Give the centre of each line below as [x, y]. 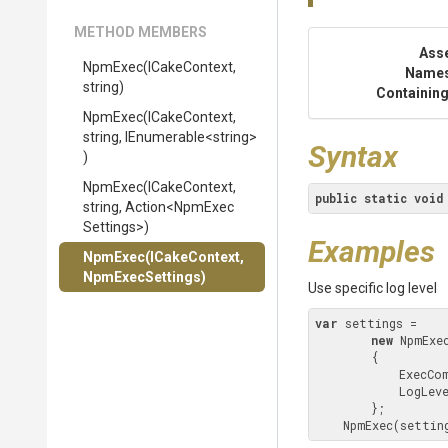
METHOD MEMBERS [140, 32]
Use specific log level [372, 288]
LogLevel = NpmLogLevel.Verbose [357, 391]
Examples [371, 251]
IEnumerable [165, 137]
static [385, 198]
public [336, 198]
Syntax [353, 156]
